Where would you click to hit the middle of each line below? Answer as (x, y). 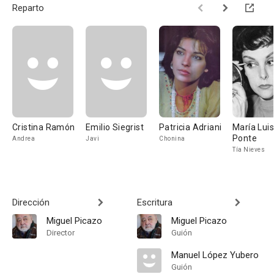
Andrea (24, 139)
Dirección (31, 202)
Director (61, 233)
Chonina (172, 139)
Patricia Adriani (191, 127)
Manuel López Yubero (215, 255)
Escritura (155, 202)
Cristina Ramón (44, 127)
